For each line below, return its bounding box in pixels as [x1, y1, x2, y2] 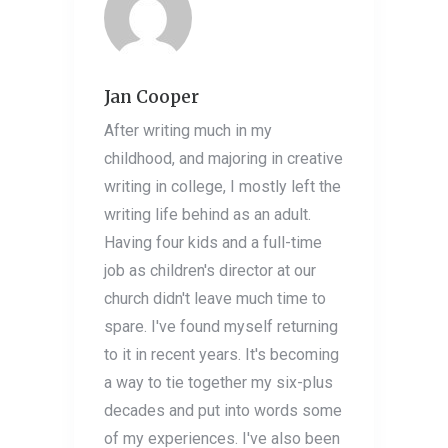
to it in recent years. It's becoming [104, 345, 339, 365]
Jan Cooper [104, 86, 199, 109]
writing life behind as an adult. [104, 205, 311, 225]
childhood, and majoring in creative [104, 149, 343, 169]
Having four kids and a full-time [104, 233, 322, 253]
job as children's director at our [104, 261, 316, 281]
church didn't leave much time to [104, 289, 326, 309]
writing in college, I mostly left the [104, 177, 341, 197]
